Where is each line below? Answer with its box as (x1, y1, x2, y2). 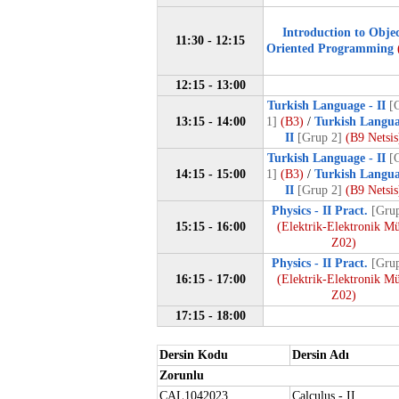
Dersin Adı (292, 348, 349, 362)
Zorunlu (159, 369, 204, 382)
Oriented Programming (266, 42, 394, 55)
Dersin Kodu (159, 348, 228, 362)
